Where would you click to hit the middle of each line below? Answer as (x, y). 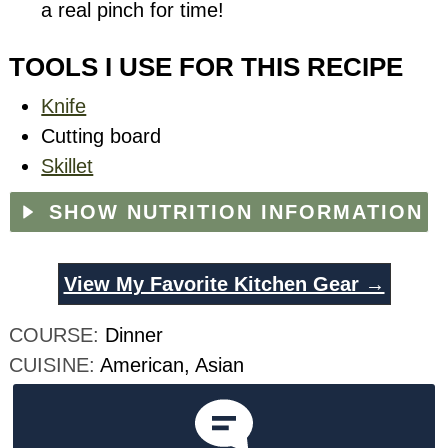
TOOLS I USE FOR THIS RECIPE (206, 67)
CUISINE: (55, 364)
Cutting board (101, 135)
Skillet (67, 165)
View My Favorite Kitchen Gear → (224, 283)
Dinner (134, 334)
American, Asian (172, 364)
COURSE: (57, 334)
